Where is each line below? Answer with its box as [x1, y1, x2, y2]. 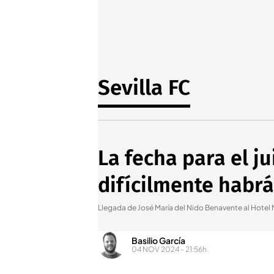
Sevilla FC [98, 75, 190, 100]
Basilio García [131, 234, 185, 246]
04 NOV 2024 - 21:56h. [131, 244, 209, 254]
